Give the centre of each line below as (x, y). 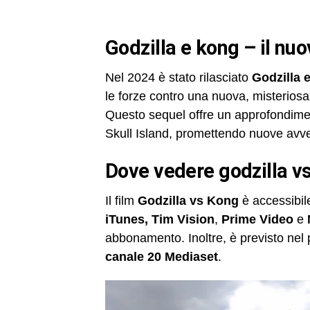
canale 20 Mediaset (162, 256)
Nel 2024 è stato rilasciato (179, 77)
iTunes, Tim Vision (160, 219)
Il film (121, 200)
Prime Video (257, 219)
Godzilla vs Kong (188, 200)
